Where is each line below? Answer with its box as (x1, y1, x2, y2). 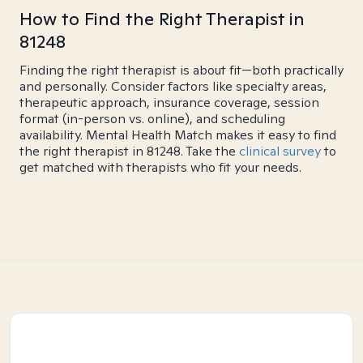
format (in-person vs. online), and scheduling (19, 110, 285, 127)
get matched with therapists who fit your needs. (19, 159, 301, 176)
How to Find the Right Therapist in (19, 7, 305, 30)
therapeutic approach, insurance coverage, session (19, 94, 319, 111)
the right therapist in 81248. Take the (19, 143, 239, 160)
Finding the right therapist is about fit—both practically (19, 62, 344, 79)
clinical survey (239, 143, 321, 160)
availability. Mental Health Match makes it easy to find (19, 126, 336, 143)
